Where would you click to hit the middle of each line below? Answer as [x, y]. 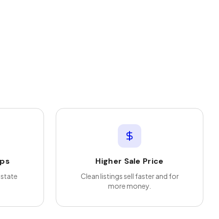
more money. [130, 186]
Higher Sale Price [130, 161]
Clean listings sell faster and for [130, 176]
